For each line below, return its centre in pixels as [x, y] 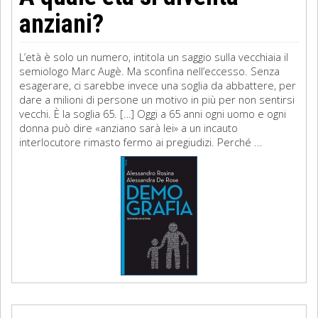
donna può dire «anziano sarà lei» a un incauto [128, 128]
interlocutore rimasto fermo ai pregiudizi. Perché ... [141, 142]
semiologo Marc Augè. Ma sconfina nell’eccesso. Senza [149, 71]
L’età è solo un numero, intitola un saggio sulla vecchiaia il [154, 57]
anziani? [61, 24]
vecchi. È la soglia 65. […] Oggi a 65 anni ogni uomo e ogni [153, 114]
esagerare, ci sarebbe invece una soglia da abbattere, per [158, 85]
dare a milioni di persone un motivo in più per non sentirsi [157, 99]
